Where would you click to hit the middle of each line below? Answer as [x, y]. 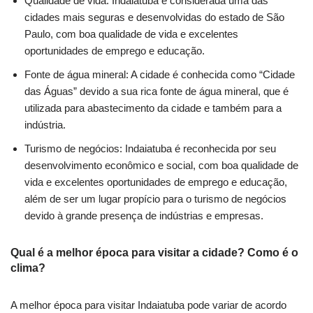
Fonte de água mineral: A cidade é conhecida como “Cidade [160, 75]
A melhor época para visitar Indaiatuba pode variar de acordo [148, 305]
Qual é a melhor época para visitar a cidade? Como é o [154, 253]
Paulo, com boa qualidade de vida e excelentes [131, 34]
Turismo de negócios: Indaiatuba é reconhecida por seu [150, 149]
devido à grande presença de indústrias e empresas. [144, 216]
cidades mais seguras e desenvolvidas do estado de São [154, 17]
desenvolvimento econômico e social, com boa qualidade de [161, 166]
